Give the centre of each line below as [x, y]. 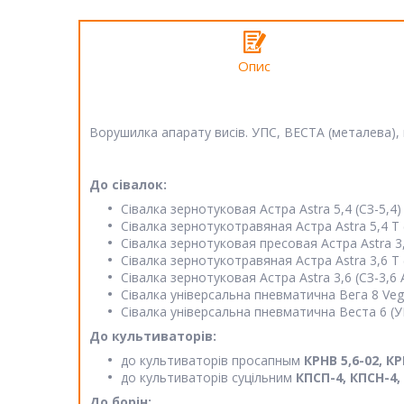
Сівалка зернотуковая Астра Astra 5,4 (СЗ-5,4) [261, 209]
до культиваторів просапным [212, 360]
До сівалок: [128, 184]
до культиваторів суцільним [208, 377]
